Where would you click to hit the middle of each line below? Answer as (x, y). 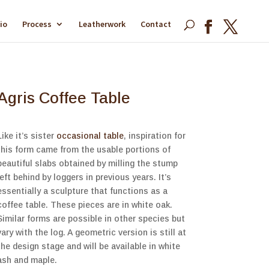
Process (37, 24)
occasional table (90, 136)
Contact (156, 24)
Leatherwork (102, 24)
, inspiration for (154, 136)
